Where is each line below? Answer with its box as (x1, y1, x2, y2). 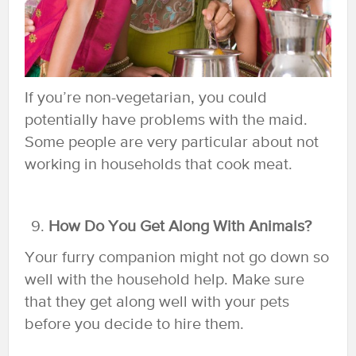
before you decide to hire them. (25, 316, 244, 334)
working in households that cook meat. (25, 157, 292, 174)
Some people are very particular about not (25, 134, 319, 152)
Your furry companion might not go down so (25, 250, 329, 267)
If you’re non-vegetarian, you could (25, 90, 267, 107)
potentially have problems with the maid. (25, 112, 308, 130)
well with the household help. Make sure (25, 272, 304, 289)
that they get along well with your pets (25, 294, 289, 311)
